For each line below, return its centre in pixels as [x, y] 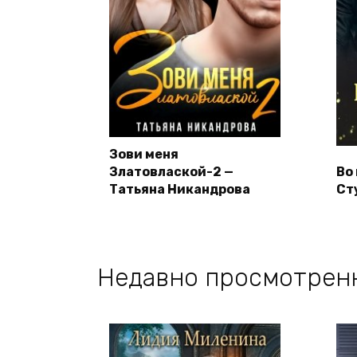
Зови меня [144, 155]
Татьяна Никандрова [180, 190]
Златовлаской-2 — [171, 172]
